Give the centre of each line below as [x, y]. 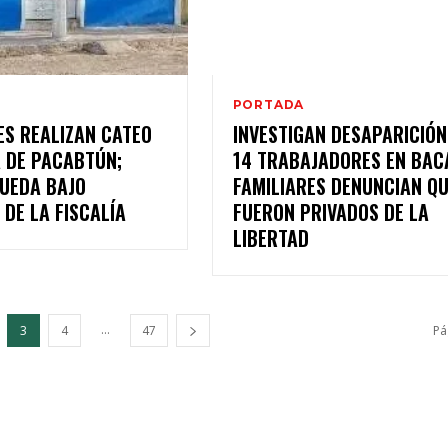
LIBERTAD [270, 237]
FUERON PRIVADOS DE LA [330, 211]
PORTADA [268, 104]
